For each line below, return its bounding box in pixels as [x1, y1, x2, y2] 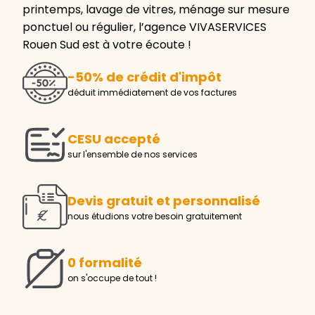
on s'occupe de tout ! [67, 272, 157, 285]
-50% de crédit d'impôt [67, 68, 221, 86]
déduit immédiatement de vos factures [67, 86, 237, 99]
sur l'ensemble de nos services [67, 148, 198, 161]
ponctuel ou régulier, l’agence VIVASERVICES [22, 18, 266, 35]
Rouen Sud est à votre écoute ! [22, 36, 191, 53]
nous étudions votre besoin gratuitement [67, 210, 242, 223]
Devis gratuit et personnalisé [67, 192, 260, 210]
